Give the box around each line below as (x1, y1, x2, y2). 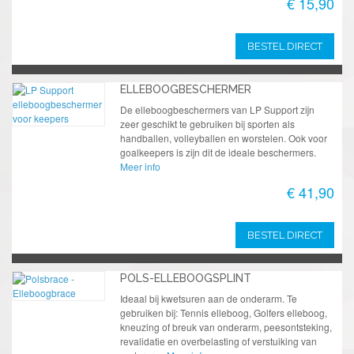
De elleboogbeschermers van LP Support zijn (119, 102, 314, 116)
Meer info (119, 159, 160, 173)
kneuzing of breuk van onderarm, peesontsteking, (119, 319, 332, 333)
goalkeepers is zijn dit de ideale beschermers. (119, 145, 316, 159)
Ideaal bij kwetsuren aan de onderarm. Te (119, 291, 297, 305)
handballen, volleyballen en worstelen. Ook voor (119, 130, 327, 145)
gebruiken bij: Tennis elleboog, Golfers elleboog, (119, 305, 327, 319)
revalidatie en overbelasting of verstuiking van (119, 333, 317, 348)
